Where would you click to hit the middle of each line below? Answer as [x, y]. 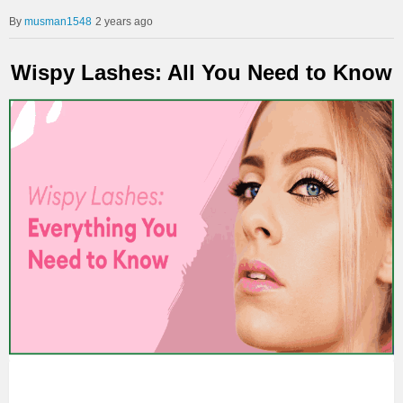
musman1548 [58, 22]
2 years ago [124, 22]
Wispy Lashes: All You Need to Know [201, 72]
